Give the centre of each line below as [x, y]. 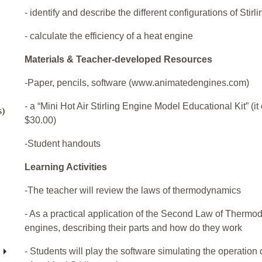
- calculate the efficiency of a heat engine [109, 36]
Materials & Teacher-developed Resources [118, 60]
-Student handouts [63, 144]
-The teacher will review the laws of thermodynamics [133, 191]
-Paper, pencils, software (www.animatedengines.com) [137, 83]
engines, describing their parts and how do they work [133, 228]
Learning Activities [66, 167]
